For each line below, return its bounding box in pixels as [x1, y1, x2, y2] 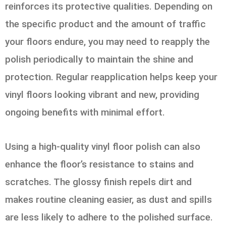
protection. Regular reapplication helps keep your [5, 71, 217, 83]
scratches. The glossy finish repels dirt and [5, 176, 192, 188]
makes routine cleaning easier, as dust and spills [5, 194, 212, 206]
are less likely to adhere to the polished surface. [5, 211, 213, 223]
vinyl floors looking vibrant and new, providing [5, 89, 199, 101]
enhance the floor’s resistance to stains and [5, 158, 194, 171]
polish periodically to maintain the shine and [5, 53, 193, 66]
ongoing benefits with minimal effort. [5, 106, 165, 119]
